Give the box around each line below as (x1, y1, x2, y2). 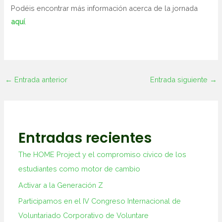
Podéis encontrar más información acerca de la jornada (11, 4, 198, 13)
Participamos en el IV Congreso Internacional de (18, 197, 181, 206)
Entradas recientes (18, 128, 152, 148)
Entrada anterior (12, 75, 67, 84)
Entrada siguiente (150, 75, 210, 84)
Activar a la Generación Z (18, 180, 104, 189)
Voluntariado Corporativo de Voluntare (18, 211, 149, 220)
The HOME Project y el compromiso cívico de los (18, 150, 187, 159)
